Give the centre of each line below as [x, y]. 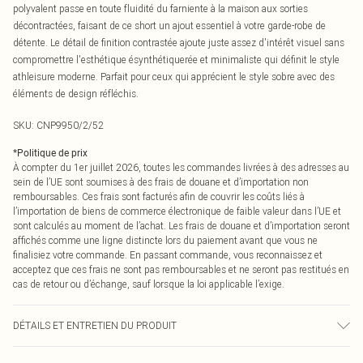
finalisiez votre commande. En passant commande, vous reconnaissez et [168, 255]
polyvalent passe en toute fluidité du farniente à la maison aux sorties [160, 9]
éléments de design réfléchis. [76, 94]
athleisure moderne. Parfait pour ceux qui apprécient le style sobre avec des [174, 77]
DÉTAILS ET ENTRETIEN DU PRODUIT [95, 325]
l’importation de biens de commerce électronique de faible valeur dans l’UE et [177, 211]
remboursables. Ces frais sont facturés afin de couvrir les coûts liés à [159, 196]
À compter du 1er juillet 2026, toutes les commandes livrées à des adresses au [181, 167]
